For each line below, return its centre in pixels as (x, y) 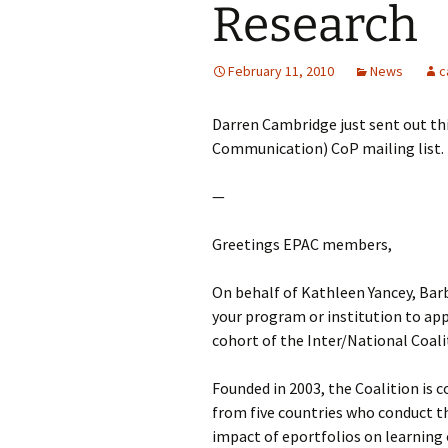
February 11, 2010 (281, 71)
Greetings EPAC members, (302, 244)
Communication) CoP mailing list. (328, 148)
